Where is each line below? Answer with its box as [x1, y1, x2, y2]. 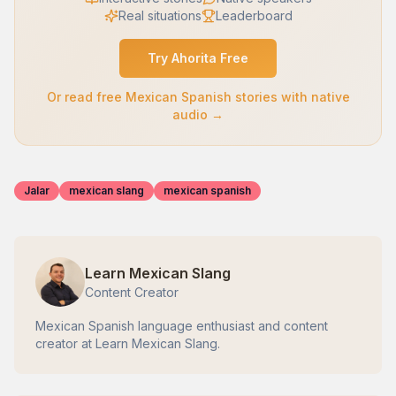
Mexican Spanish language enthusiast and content [35, 318, 328, 334]
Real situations [118, 8, 202, 24]
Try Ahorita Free [148, 50, 248, 66]
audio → [172, 107, 224, 123]
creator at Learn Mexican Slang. [35, 336, 220, 352]
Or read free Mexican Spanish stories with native [46, 89, 350, 105]
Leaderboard [215, 8, 293, 24]
